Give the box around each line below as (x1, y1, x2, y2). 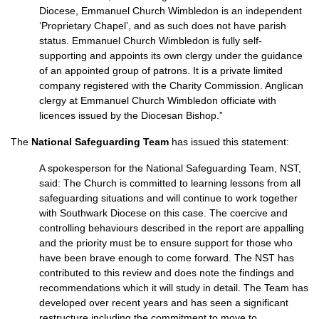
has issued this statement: (169, 136, 289, 147)
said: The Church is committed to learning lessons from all (39, 177, 300, 189)
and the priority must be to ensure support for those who (39, 237, 293, 249)
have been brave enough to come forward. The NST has (39, 252, 294, 263)
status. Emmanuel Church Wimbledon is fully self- (39, 35, 262, 46)
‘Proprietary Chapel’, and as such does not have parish (39, 20, 286, 31)
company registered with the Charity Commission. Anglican (39, 80, 303, 91)
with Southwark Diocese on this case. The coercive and (39, 207, 288, 219)
